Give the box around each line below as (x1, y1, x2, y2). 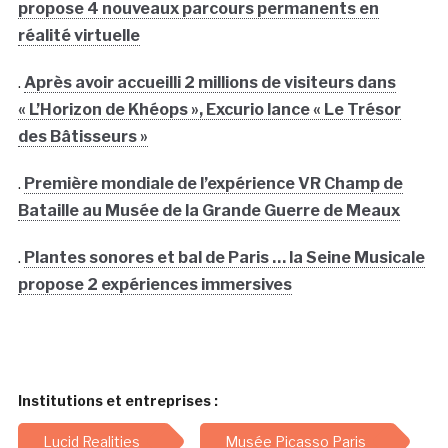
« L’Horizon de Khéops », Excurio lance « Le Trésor (17, 100, 401, 120)
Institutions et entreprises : (17, 392, 218, 410)
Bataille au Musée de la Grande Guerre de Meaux (17, 201, 400, 221)
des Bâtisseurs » (17, 127, 148, 147)
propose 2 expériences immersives (17, 275, 292, 295)
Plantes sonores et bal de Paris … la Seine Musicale (23, 248, 425, 268)
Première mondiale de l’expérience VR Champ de (23, 174, 403, 194)
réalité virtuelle (17, 26, 140, 46)
